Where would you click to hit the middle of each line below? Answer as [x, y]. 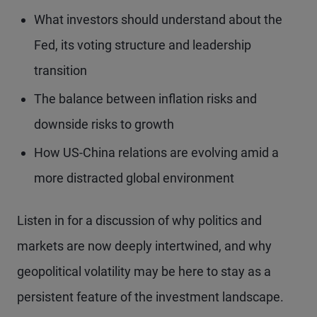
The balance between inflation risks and [145, 99]
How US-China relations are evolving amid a [156, 152]
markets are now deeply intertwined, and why [144, 246]
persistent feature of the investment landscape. [150, 297]
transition [60, 70]
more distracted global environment [134, 178]
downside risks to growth [104, 124]
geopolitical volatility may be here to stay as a [144, 271]
